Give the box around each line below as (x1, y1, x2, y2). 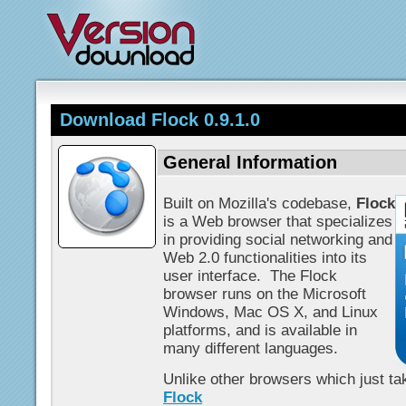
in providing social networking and (163, 231, 392, 248)
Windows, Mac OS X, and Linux (163, 304, 378, 321)
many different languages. (163, 340, 338, 357)
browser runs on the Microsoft (163, 285, 366, 303)
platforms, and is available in (163, 322, 357, 339)
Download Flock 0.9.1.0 (60, 110, 260, 130)
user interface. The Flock (163, 267, 337, 285)
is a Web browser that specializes (163, 213, 392, 230)
